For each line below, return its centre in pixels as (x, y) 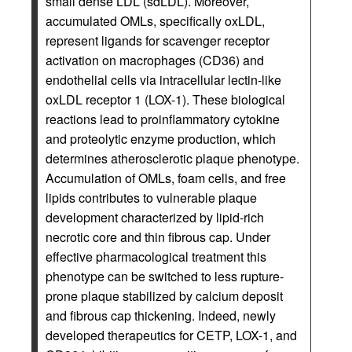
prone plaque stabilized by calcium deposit (164, 295)
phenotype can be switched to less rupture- (165, 276)
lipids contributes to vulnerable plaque (151, 197)
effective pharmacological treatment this (156, 256)
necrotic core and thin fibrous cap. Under (158, 236)
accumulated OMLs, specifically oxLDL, (155, 20)
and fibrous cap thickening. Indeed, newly (161, 315)
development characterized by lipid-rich (155, 217)
